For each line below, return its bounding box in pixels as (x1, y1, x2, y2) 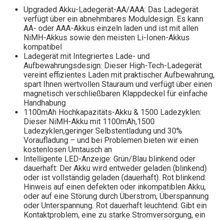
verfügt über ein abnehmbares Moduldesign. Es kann (24, 14, 203, 24)
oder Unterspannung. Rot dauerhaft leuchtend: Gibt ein (24, 201, 207, 211)
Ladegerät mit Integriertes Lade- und (24, 52, 150, 61)
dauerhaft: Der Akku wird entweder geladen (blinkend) (24, 164, 207, 173)
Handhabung (24, 98, 66, 108)
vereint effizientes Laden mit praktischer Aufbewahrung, (24, 70, 215, 80)
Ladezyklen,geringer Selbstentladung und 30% (24, 126, 182, 136)
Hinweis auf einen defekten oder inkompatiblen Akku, (24, 182, 206, 192)
